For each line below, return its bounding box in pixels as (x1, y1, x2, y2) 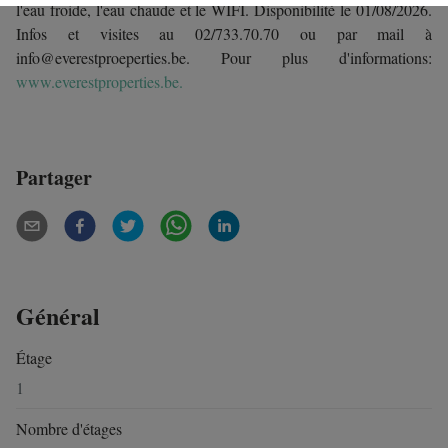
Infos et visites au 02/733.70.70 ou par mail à (16, 23, 432, 45)
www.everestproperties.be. (16, 71, 183, 93)
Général (16, 298, 100, 334)
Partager (16, 163, 92, 193)
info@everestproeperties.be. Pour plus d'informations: (16, 47, 432, 69)
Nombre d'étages (16, 417, 122, 439)
